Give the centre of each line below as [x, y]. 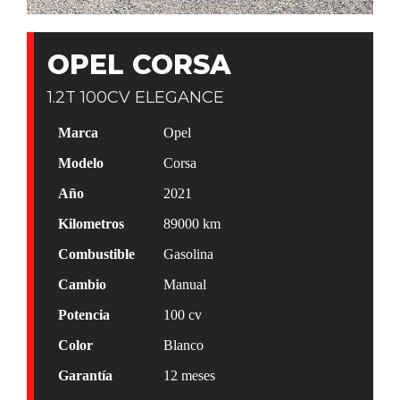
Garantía [85, 375]
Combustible [96, 254]
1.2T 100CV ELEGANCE [135, 97]
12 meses [189, 375]
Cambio [82, 284]
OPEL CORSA [139, 64]
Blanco [183, 345]
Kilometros [91, 223]
